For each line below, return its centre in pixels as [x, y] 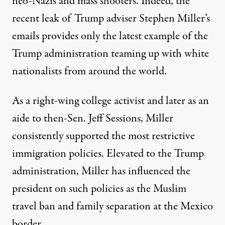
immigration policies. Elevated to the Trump [108, 153]
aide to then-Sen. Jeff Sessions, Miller [93, 118]
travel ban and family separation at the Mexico [113, 206]
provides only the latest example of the [124, 36]
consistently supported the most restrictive [103, 136]
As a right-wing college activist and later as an [110, 101]
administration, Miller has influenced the [101, 171]
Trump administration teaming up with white [110, 53]
